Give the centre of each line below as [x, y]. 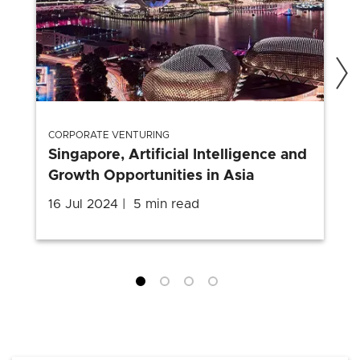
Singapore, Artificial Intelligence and [178, 155]
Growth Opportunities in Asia [151, 176]
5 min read [166, 204]
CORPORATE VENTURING [109, 135]
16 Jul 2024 [83, 204]
